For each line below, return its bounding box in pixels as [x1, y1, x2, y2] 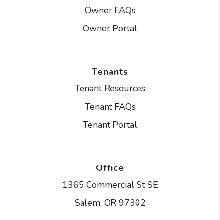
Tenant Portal [83, 118, 137, 131]
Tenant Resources [75, 82, 145, 94]
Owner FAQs [84, 4, 136, 16]
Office [96, 162, 124, 174]
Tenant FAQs [84, 100, 136, 112]
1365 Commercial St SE [62, 178, 158, 191]
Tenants [92, 65, 128, 78]
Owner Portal [83, 22, 137, 34]
